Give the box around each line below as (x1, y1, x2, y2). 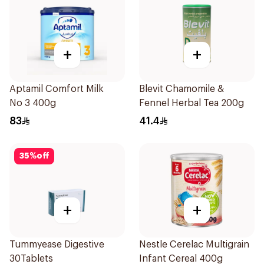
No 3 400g (9, 98, 56, 108)
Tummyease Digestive (9, 240, 104, 249)
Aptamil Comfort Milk (9, 84, 104, 94)
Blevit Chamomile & (139, 84, 224, 94)
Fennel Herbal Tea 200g (139, 98, 244, 108)
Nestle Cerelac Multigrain (139, 240, 249, 249)
